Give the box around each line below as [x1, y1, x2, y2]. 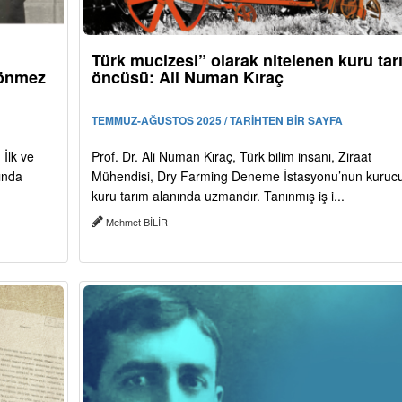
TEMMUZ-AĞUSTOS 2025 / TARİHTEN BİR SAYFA [91, 111, 343, 128]
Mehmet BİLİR [102, 214, 170, 229]
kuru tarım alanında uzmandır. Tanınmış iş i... [91, 186, 345, 205]
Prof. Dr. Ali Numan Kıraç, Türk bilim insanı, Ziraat [91, 146, 371, 165]
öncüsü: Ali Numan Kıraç [91, 65, 284, 89]
